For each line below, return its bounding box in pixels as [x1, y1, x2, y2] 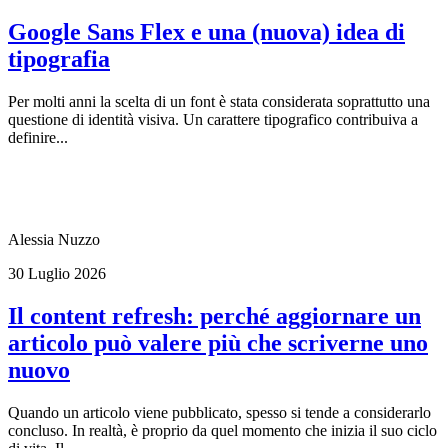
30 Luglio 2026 [8, 265, 106, 283]
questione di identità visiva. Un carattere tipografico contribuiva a [8, 111, 418, 129]
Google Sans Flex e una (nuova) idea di [8, 19, 405, 46]
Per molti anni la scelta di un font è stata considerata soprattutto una [8, 93, 430, 111]
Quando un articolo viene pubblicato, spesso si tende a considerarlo [8, 404, 431, 422]
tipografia [8, 46, 110, 73]
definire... [8, 129, 68, 147]
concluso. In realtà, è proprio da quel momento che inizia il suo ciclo [8, 422, 437, 440]
